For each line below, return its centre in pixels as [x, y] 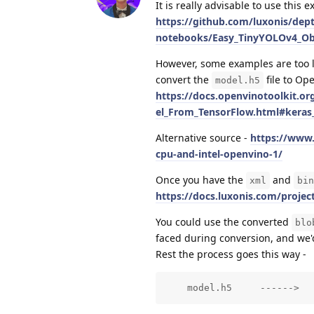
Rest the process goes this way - [231, 254]
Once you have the [201, 179]
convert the [184, 79]
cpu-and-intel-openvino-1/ [219, 153]
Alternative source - [203, 137]
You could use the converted [224, 221]
